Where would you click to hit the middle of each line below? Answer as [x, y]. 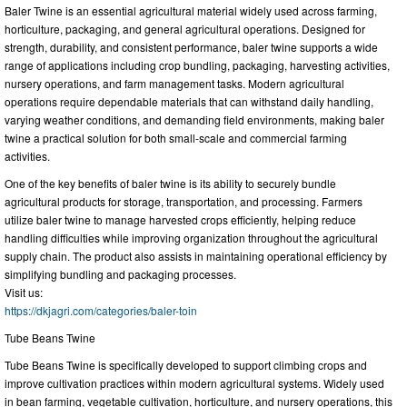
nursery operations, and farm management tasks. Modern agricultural [174, 84]
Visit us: [24, 293]
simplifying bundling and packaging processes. [120, 274]
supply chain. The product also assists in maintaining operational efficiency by [196, 256]
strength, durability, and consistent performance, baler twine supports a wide [191, 47]
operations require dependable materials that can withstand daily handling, [189, 102]
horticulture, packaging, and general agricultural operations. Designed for [185, 29]
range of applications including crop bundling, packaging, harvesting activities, [197, 65]
